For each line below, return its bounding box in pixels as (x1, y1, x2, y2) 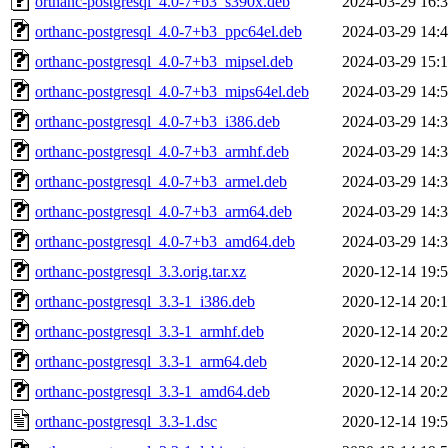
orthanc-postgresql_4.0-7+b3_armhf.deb (35, 142, 289, 160)
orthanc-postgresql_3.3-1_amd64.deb (35, 382, 270, 400)
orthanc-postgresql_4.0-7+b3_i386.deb (35, 112, 280, 130)
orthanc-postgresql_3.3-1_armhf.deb (35, 322, 264, 340)
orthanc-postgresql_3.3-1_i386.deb (35, 292, 255, 310)
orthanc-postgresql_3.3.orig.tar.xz (35, 262, 246, 280)
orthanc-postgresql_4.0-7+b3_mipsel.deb (35, 52, 293, 70)
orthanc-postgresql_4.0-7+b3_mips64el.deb (35, 82, 309, 100)
